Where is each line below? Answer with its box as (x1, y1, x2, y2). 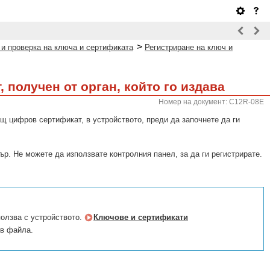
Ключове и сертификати (93, 213, 188, 222)
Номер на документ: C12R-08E (159, 98, 264, 106)
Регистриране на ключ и (145, 43, 233, 52)
